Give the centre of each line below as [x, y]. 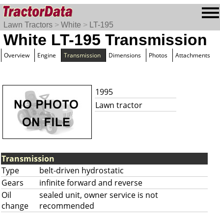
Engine [47, 55]
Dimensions [125, 55]
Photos [158, 55]
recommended [67, 206]
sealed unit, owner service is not [99, 195]
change [15, 206]
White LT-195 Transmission [105, 40]
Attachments [193, 55]
